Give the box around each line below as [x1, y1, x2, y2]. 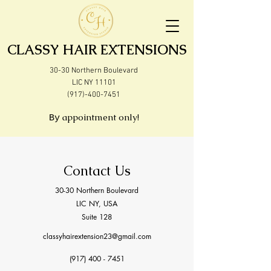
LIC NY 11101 [71, 78, 116, 88]
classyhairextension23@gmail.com [42, 231, 151, 241]
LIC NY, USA [76, 198, 117, 209]
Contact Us [63, 162, 131, 180]
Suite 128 [82, 212, 112, 222]
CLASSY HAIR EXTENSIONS [7, 41, 187, 59]
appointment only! [59, 111, 139, 123]
